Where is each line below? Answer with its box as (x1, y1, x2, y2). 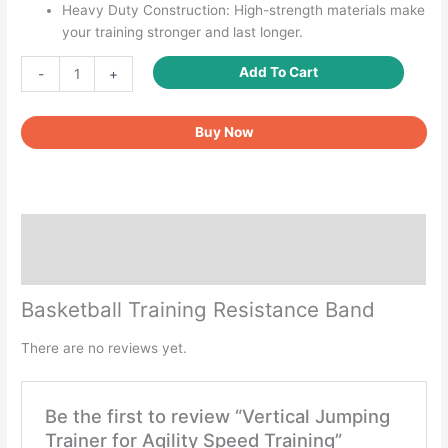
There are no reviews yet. (21, 340, 188, 357)
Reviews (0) (21, 259, 103, 276)
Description (21, 223, 101, 240)
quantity (20, 212, 74, 229)
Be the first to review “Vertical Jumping (44, 404, 390, 427)
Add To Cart (239, 64, 319, 81)
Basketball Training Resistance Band (21, 296, 376, 322)
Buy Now (194, 124, 254, 141)
